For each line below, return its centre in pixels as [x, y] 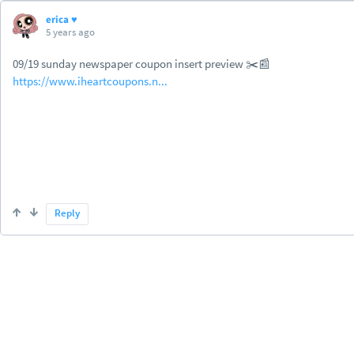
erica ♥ [62, 19]
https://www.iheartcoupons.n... [90, 81]
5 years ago [70, 32]
